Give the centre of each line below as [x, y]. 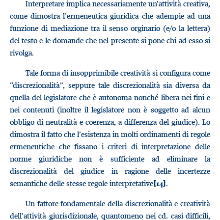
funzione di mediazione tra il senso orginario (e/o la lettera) [110, 28]
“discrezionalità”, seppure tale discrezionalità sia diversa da [110, 85]
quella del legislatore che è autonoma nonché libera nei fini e [110, 97]
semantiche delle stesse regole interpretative [82, 183]
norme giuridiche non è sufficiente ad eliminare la [110, 159]
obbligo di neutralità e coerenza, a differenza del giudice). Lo [110, 122]
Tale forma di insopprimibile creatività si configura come [118, 73]
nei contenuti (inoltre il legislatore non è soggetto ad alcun [110, 110]
